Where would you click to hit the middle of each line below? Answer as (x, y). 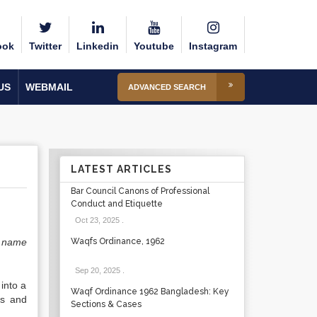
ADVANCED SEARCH (167, 87)
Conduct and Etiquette (116, 204)
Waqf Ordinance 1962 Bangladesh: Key (150, 292)
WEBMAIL (49, 87)
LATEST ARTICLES (121, 169)
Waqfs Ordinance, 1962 (117, 241)
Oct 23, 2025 (97, 220)
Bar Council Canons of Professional (140, 191)
